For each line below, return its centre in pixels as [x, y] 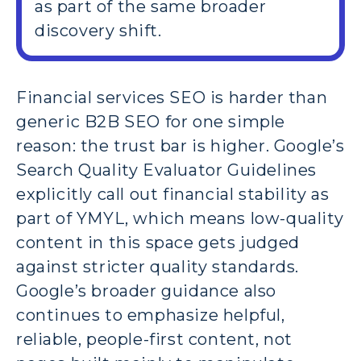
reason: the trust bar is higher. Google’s [180, 145]
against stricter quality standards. [158, 266]
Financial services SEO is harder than [172, 97]
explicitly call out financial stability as [173, 194]
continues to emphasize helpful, [151, 315]
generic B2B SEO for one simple [151, 121]
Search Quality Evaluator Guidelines [167, 170]
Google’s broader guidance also [147, 290]
